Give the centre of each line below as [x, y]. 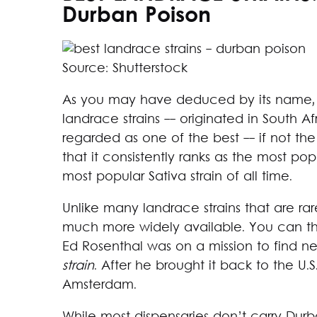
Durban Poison [137, 17]
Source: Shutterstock [125, 69]
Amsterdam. [99, 285]
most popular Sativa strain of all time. [177, 177]
